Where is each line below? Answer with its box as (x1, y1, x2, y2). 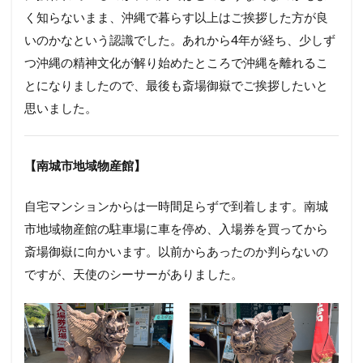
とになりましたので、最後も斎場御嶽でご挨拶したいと (24, 78, 328, 92)
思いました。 (24, 100, 97, 115)
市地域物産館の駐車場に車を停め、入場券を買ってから (24, 221, 328, 236)
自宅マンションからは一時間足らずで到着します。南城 (24, 199, 328, 213)
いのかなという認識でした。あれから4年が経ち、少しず (24, 32, 335, 47)
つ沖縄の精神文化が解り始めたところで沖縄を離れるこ (24, 55, 328, 70)
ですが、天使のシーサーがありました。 (24, 267, 243, 281)
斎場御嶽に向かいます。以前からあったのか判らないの (24, 244, 328, 258)
